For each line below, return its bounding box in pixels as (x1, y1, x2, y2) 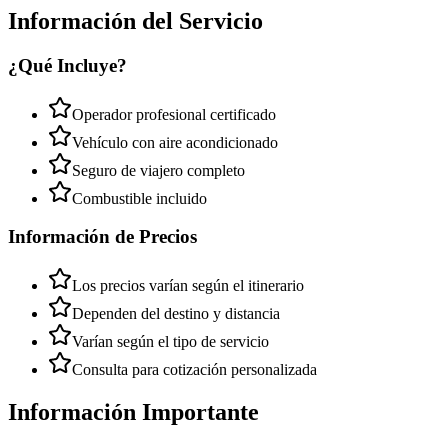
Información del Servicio (8, 7, 263, 34)
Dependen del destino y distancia (72, 305, 280, 322)
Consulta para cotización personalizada (72, 361, 317, 378)
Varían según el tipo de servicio (72, 333, 269, 350)
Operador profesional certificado (72, 105, 276, 123)
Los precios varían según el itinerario (72, 277, 304, 294)
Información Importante (8, 398, 259, 425)
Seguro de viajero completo (72, 161, 245, 179)
